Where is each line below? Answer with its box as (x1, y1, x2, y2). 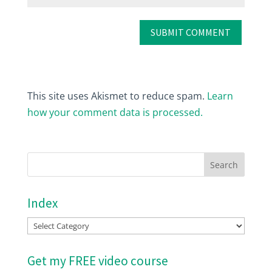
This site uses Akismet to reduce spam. (27, 89, 207, 103)
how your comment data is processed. (27, 105, 203, 119)
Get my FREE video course (27, 252, 168, 269)
